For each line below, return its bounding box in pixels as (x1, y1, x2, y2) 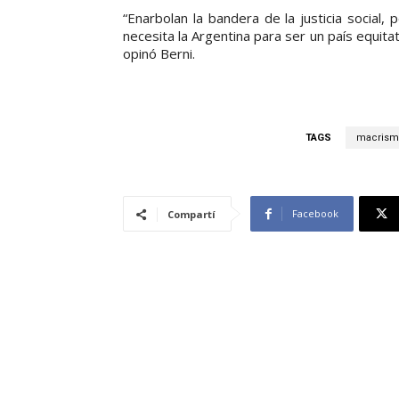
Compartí (167, 208, 216, 222)
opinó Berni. (123, 45, 195, 63)
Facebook (292, 207, 338, 221)
